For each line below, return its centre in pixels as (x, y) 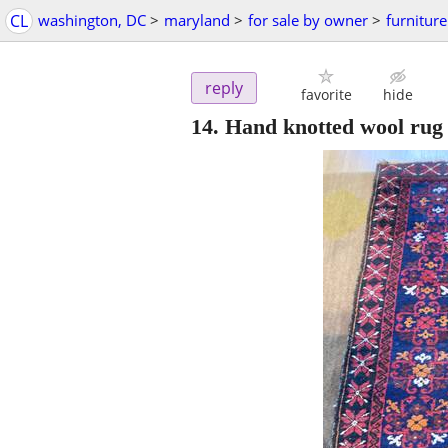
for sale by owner (308, 20)
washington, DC (92, 20)
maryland (197, 20)
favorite (326, 95)
